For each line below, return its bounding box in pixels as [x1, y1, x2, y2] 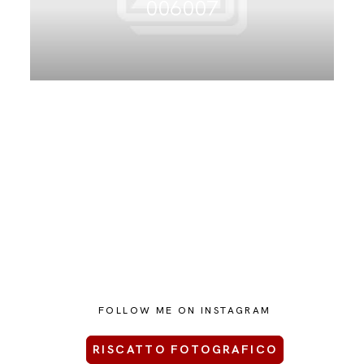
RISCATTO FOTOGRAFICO [92, 342, 278, 357]
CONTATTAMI [30, 40, 120, 58]
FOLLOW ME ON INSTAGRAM [97, 304, 271, 317]
